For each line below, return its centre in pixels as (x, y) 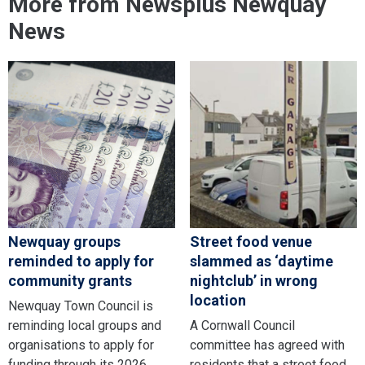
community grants (70, 281)
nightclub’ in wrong (253, 281)
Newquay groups (64, 242)
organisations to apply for (81, 345)
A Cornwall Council (242, 326)
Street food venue (251, 242)
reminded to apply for (81, 262)
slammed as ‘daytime (261, 262)
